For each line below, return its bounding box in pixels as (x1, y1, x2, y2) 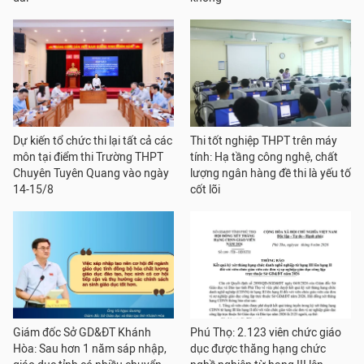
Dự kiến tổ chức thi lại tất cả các (13, 134, 172, 148)
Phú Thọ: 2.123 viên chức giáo (190, 326, 341, 340)
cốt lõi (190, 183, 220, 197)
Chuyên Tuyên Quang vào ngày (13, 167, 169, 180)
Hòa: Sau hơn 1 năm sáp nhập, (13, 342, 167, 356)
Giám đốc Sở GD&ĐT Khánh (13, 326, 151, 340)
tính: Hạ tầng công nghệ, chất (190, 150, 338, 164)
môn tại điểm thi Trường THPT (13, 150, 163, 164)
